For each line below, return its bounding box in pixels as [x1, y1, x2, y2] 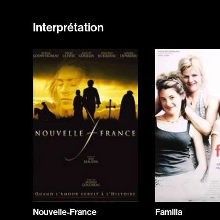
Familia [155, 207, 183, 218]
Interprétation [33, 21, 104, 34]
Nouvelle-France [33, 207, 97, 218]
